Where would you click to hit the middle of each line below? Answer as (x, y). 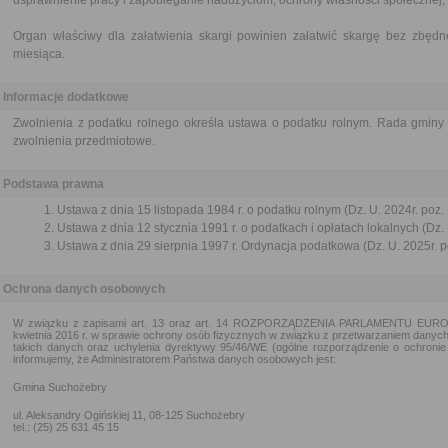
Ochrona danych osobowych (84, 289)
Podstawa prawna (53, 184)
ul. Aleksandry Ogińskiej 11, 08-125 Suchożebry (129, 415)
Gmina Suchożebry (60, 387)
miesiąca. (39, 54)
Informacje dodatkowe (66, 97)
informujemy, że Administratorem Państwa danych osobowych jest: (174, 359)
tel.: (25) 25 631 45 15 (66, 427)
